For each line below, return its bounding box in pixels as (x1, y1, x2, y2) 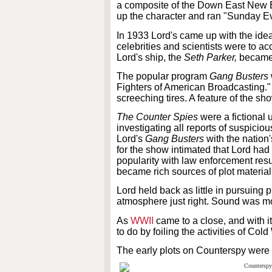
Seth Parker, (184, 52, 239, 63)
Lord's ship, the (117, 52, 184, 63)
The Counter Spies (117, 112, 198, 123)
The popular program (117, 70, 209, 81)
